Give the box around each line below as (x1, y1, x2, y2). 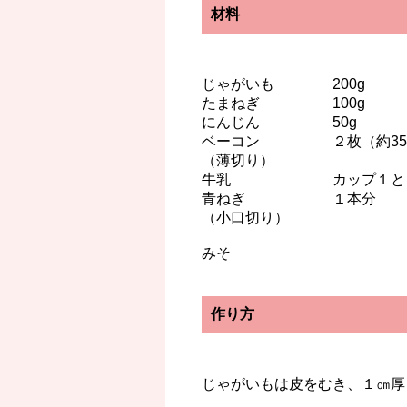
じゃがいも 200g (202, 76, 365, 93)
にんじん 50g (202, 114, 357, 131)
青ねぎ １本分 (202, 191, 376, 207)
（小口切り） (202, 210, 289, 226)
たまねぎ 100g (202, 95, 365, 112)
